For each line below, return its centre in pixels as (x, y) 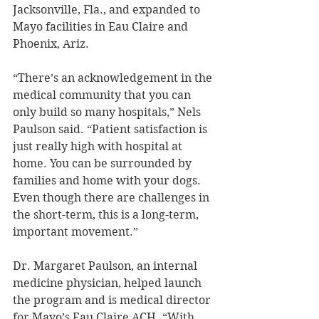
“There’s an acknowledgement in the (114, 78)
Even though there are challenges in (113, 197)
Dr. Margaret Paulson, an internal (106, 266)
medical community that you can (103, 95)
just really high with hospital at (99, 146)
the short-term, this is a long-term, (107, 214)
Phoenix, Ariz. (51, 43)
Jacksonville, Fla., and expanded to (108, 9)
